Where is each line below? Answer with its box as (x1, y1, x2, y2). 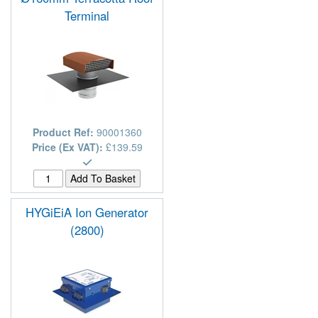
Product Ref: (32, 124, 97, 139)
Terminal (65, 6, 109, 24)
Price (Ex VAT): (31, 139, 106, 154)
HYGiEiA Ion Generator (26, 203, 148, 221)
